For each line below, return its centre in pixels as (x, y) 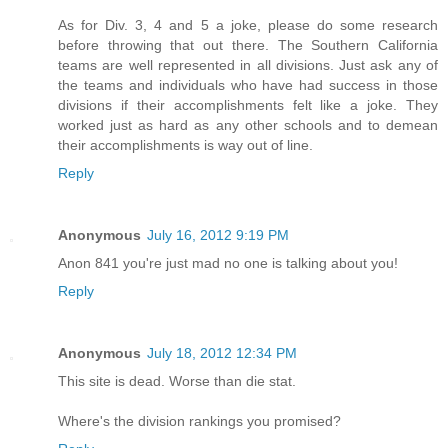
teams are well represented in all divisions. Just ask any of (248, 64)
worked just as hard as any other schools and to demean (248, 124)
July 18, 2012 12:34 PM (222, 352)
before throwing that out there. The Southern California (248, 44)
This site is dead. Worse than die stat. (177, 380)
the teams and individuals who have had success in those (248, 84)
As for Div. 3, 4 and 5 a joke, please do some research (248, 24)
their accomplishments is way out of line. (185, 144)
